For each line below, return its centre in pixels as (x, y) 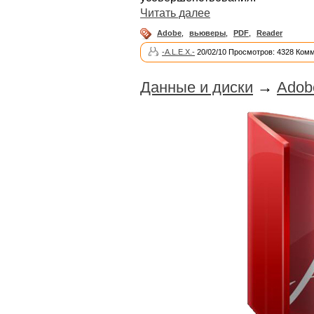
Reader (269, 33)
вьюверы (207, 33)
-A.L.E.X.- (178, 52)
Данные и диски (197, 88)
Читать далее (175, 13)
